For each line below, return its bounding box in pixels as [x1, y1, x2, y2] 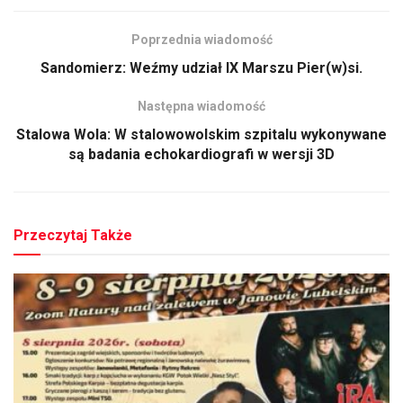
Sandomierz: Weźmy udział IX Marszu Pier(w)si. [40, 58, 363, 76]
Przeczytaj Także [13, 226, 132, 244]
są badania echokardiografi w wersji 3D [68, 145, 335, 163]
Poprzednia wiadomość [130, 31, 273, 47]
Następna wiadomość [138, 98, 265, 113]
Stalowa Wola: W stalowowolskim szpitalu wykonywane [16, 125, 387, 143]
